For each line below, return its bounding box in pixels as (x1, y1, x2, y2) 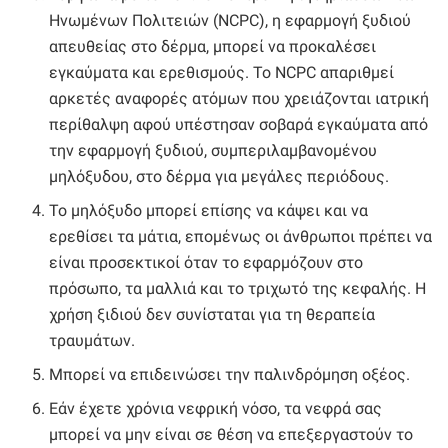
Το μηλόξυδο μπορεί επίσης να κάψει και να (49, 201, 369, 221)
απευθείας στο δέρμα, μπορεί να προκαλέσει (49, 37, 377, 57)
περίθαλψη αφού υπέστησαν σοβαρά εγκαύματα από (49, 115, 429, 135)
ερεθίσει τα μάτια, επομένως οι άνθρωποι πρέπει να (49, 227, 433, 247)
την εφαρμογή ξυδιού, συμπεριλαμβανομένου (49, 141, 378, 161)
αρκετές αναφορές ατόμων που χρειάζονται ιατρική (49, 89, 430, 109)
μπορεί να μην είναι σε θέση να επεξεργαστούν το (49, 425, 414, 445)
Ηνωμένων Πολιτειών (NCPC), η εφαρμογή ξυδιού (49, 11, 412, 31)
